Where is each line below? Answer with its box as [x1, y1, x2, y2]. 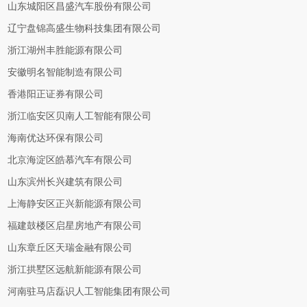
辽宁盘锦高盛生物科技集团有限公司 [8, 23, 162, 34]
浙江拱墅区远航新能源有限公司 [8, 265, 143, 275]
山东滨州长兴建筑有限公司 [8, 177, 123, 187]
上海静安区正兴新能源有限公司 [8, 199, 143, 209]
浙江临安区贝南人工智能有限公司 [8, 111, 152, 121]
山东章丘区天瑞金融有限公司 [8, 243, 133, 253]
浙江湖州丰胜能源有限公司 [8, 45, 123, 56]
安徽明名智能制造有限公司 [8, 67, 123, 77]
